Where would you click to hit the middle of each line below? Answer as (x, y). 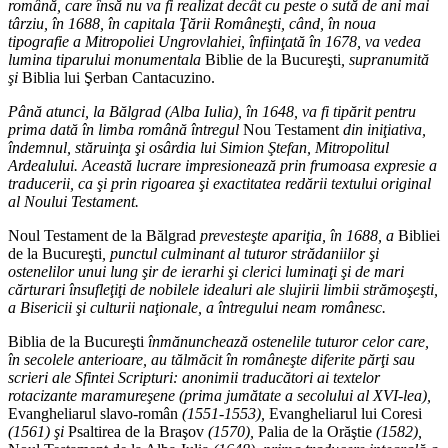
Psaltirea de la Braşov (136, 431)
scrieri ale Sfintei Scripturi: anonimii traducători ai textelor (194, 377)
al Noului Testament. (73, 201)
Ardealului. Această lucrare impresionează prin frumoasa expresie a (222, 165)
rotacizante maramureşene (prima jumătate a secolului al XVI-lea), (219, 395)
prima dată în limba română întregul (125, 129)
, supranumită (385, 59)
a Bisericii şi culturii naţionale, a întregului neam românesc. (197, 307)
